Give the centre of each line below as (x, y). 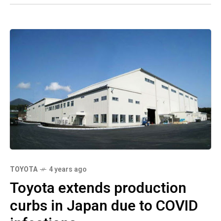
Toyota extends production (98, 189)
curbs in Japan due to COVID (104, 206)
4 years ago (68, 170)
